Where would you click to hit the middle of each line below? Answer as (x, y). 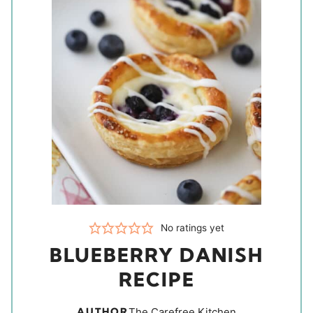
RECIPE (156, 279)
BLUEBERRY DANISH (156, 255)
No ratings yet (193, 227)
